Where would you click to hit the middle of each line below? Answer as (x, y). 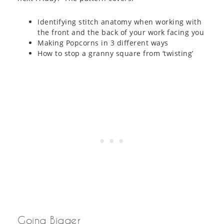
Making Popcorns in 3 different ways (103, 42)
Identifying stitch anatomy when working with (119, 21)
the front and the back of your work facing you (121, 32)
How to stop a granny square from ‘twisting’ (115, 53)
